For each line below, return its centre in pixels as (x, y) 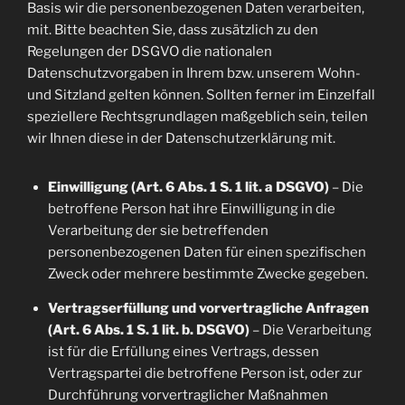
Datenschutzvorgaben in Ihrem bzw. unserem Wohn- (194, 73)
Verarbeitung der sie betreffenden (158, 231)
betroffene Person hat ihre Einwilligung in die (191, 209)
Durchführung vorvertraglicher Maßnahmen (188, 395)
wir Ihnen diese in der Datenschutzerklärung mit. (181, 138)
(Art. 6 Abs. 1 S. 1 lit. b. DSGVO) (148, 330)
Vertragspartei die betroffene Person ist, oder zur (205, 373)
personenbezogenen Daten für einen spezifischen (207, 252)
